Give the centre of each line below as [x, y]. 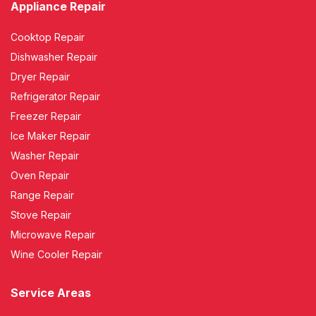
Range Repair [42, 195]
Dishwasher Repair [54, 57]
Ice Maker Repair [50, 136]
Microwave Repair [53, 235]
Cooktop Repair [48, 37]
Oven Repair [40, 176]
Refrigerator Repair [55, 97]
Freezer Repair [46, 116]
